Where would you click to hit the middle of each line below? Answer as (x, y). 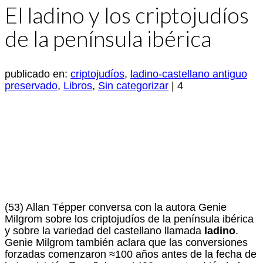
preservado (31, 86)
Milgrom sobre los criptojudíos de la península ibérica (129, 219)
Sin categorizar (133, 86)
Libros (78, 86)
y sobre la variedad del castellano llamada (104, 231)
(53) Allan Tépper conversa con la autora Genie (116, 208)
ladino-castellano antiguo (189, 74)
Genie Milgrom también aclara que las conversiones (126, 243)
